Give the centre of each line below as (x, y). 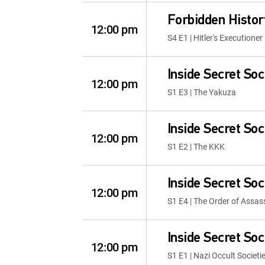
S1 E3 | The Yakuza (201, 92)
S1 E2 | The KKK (196, 146)
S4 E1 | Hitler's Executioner (215, 38)
